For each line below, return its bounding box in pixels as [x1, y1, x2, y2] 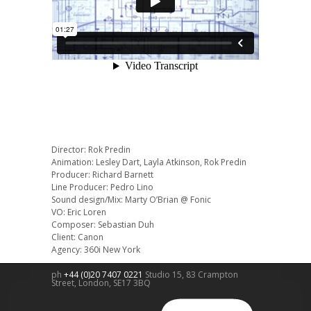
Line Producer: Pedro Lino [51, 181, 153, 194]
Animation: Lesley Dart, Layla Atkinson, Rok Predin [51, 156, 246, 169]
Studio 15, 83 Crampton [145, 269, 238, 281]
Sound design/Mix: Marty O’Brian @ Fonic [51, 194, 211, 206]
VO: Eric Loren [51, 206, 106, 219]
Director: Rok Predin [51, 144, 131, 156]
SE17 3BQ [113, 277, 151, 289]
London [78, 277, 109, 289]
